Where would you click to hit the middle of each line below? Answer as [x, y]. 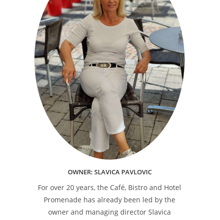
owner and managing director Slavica [110, 212]
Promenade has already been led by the [110, 199]
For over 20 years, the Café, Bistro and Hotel [110, 187]
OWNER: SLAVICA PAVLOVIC [110, 172]
